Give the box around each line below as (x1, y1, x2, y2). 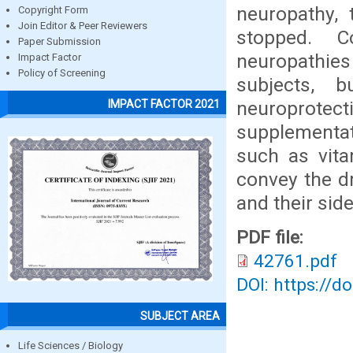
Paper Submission (18, 35, 101, 48)
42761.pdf (254, 251, 337, 272)
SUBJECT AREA (140, 309, 220, 322)
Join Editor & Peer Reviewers (18, 20, 147, 32)
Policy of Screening (18, 67, 106, 80)
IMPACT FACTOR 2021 (108, 97, 220, 110)
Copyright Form (18, 4, 88, 17)
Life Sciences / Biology (18, 339, 123, 351)
